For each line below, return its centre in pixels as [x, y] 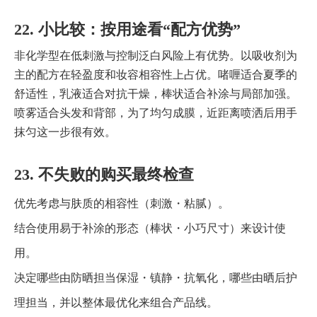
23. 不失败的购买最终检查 [104, 175]
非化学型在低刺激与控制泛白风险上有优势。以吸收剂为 [156, 56]
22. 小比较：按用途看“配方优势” [127, 30]
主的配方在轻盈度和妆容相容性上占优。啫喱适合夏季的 [156, 75]
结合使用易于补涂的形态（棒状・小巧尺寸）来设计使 [150, 229]
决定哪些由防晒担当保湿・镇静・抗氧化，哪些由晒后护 [156, 278]
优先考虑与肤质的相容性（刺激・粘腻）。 [122, 204]
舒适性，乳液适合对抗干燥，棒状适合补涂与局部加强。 [156, 94]
